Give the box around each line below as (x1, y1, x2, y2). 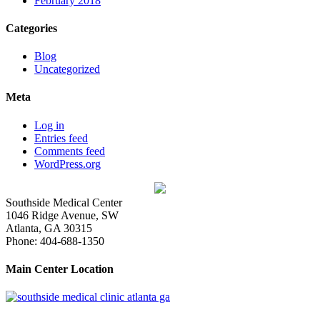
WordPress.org (34, 157, 101, 170)
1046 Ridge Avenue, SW (6, 209, 119, 221)
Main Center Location (6, 262, 114, 275)
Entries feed (34, 131, 88, 144)
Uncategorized (34, 63, 100, 76)
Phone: (6, 234, 40, 247)
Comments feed (34, 144, 105, 157)
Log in (34, 119, 64, 131)
